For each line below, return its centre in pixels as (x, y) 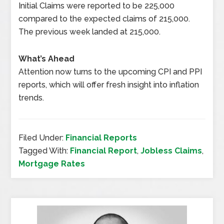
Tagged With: (44, 151)
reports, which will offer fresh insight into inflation (109, 85)
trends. (31, 98)
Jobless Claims (171, 151)
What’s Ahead (47, 59)
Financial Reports (101, 138)
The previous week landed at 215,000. (90, 32)
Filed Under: (42, 138)
